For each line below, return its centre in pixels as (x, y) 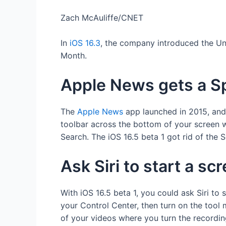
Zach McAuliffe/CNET (102, 17)
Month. (74, 56)
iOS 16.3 (85, 43)
